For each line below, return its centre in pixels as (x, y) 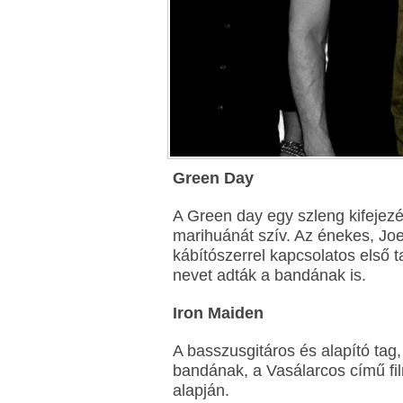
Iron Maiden (218, 313)
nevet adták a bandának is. (269, 275)
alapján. (201, 390)
